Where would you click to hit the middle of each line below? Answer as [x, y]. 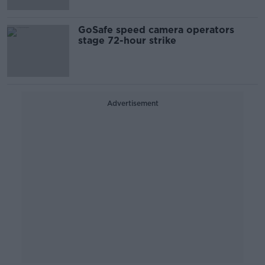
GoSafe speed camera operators [156, 30]
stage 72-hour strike [127, 41]
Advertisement [132, 103]
